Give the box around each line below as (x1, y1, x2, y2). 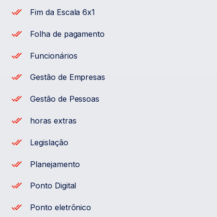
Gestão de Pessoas (30, 94, 100, 104)
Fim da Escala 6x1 (30, 7, 95, 17)
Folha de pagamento (30, 29, 105, 39)
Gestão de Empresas (30, 72, 105, 82)
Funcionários (30, 50, 77, 61)
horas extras (30, 116, 77, 126)
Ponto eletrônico (30, 202, 92, 213)
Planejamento (30, 159, 80, 169)
